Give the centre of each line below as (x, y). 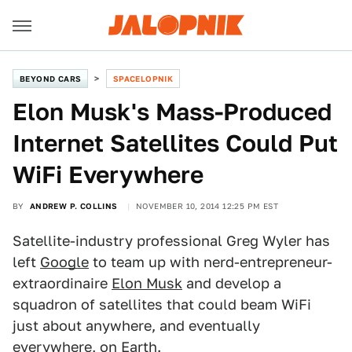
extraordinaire (62, 283)
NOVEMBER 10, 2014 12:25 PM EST (207, 206)
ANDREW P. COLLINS (73, 206)
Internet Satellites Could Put (175, 143)
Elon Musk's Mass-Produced (172, 112)
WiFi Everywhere (108, 174)
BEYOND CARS (51, 79)
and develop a (232, 283)
